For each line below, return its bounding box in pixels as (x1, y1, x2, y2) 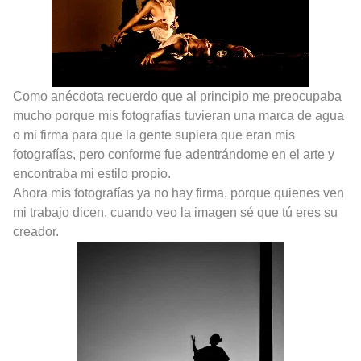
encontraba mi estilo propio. (13, 166, 171, 180)
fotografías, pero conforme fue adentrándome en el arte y (13, 147, 334, 161)
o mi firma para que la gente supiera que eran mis (13, 127, 295, 142)
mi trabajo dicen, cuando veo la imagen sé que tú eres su (13, 205, 338, 219)
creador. (13, 224, 59, 239)
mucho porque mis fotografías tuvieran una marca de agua (13, 108, 344, 122)
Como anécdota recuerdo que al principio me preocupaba (13, 89, 342, 103)
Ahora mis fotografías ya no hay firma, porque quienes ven (13, 185, 344, 200)
